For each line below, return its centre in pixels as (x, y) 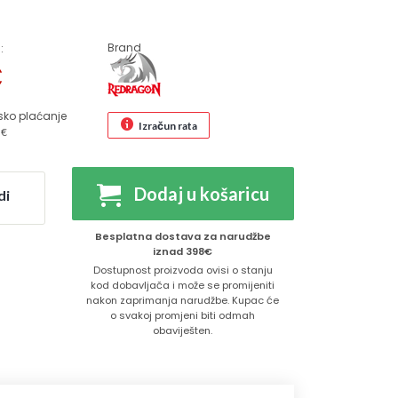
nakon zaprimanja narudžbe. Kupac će (183, 300)
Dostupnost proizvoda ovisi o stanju (183, 270)
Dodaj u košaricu (201, 194)
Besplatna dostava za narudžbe (183, 236)
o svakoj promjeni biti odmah (183, 315)
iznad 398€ (183, 251)
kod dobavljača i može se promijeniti (183, 285)
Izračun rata (167, 125)
